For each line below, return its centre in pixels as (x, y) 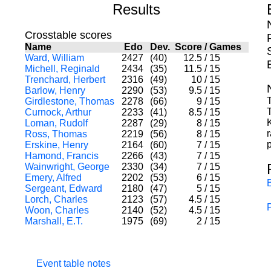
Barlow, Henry (55, 90)
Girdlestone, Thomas (69, 101)
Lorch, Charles (56, 199)
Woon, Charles (57, 210)
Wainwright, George (67, 167)
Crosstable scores (68, 35)
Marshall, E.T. (54, 221)
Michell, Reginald (62, 69)
